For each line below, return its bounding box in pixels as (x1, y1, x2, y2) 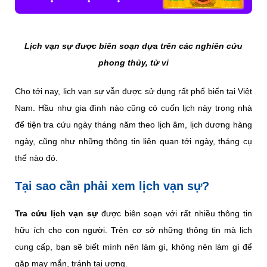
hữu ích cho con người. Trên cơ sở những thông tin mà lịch (15, 225, 252, 235)
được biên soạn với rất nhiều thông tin (98, 208, 252, 218)
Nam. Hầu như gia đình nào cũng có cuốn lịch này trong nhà (15, 103, 252, 113)
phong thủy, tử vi (98, 57, 169, 67)
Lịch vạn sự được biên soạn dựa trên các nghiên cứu (24, 41, 243, 51)
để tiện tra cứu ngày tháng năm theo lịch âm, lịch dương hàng (15, 119, 252, 129)
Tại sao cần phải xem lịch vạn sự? (15, 179, 209, 193)
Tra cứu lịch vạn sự (15, 208, 98, 218)
